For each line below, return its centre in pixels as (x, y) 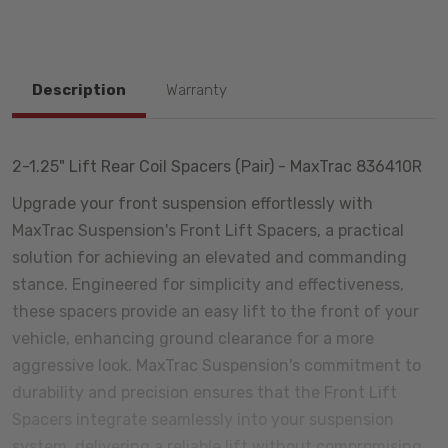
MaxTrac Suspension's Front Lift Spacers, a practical (208, 230)
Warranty (196, 90)
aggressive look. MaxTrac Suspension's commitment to (216, 365)
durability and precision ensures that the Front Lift (204, 392)
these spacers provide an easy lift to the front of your (215, 311)
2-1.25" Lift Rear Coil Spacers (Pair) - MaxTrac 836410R (217, 166)
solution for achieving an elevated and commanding (209, 257)
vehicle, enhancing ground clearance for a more (193, 338)
